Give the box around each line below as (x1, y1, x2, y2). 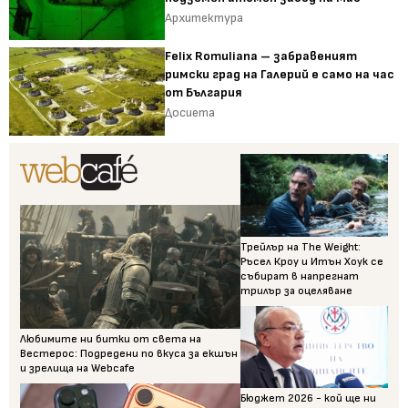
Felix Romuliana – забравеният (165, 48, 358, 65)
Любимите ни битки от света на (20, 331, 201, 346)
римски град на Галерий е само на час (165, 66, 395, 83)
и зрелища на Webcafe (20, 361, 135, 375)
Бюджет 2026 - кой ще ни (240, 392, 377, 406)
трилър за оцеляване (240, 283, 353, 298)
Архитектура (165, 10, 244, 26)
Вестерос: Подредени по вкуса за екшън (20, 346, 238, 361)
